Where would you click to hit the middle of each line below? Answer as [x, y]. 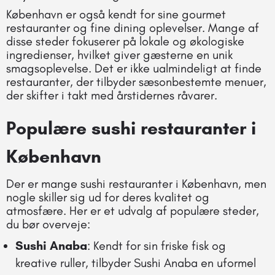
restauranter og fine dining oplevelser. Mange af [133, 27]
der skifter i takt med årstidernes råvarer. [112, 95]
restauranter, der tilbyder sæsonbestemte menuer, [136, 81]
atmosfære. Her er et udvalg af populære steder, [133, 210]
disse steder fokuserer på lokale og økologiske [125, 41]
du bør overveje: [48, 224]
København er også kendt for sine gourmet [116, 14]
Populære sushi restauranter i [131, 128]
